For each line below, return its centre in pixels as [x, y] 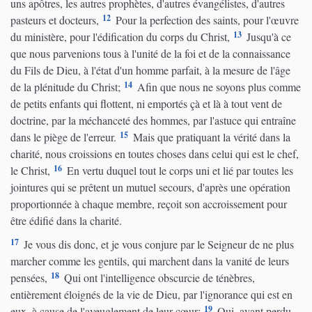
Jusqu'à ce [267, 37]
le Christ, [30, 171]
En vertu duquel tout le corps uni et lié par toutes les [179, 171]
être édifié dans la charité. [66, 221]
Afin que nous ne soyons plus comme [218, 87]
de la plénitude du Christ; [65, 87]
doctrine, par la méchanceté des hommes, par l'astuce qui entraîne [153, 120]
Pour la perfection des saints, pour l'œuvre [206, 20]
